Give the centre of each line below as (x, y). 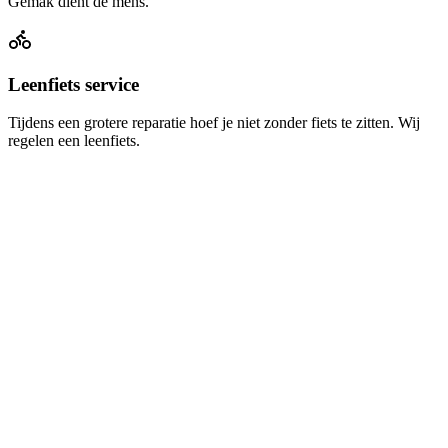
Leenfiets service (73, 84)
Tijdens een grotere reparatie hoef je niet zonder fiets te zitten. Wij (214, 123)
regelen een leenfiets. (74, 141)
